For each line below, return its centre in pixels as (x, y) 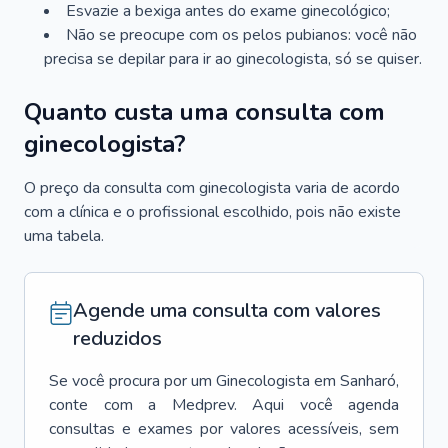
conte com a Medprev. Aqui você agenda (224, 405)
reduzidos (117, 338)
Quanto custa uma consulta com (204, 112)
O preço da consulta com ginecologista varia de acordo (212, 188)
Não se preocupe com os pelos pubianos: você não (241, 35)
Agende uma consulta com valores (227, 310)
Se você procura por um (130, 381)
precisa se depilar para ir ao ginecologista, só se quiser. (233, 59)
